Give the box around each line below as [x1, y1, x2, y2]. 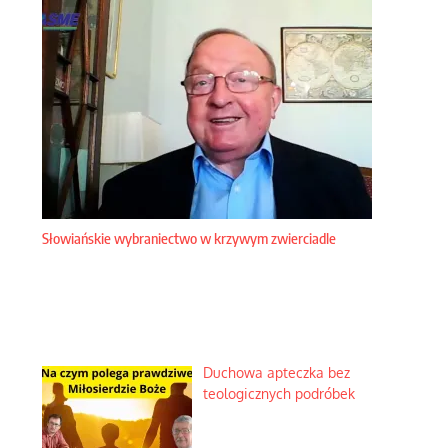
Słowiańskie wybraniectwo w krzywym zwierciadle [42, 229, 336, 247]
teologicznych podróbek [202, 385, 355, 402]
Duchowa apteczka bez [202, 364, 350, 381]
